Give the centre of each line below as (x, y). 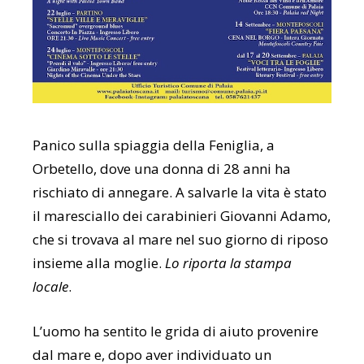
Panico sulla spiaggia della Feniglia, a (154, 145)
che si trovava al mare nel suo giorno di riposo (180, 239)
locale (50, 286)
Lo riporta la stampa (228, 262)
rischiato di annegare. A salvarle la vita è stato (180, 192)
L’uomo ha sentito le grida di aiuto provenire (175, 331)
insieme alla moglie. (99, 262)
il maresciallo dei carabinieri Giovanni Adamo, (182, 215)
